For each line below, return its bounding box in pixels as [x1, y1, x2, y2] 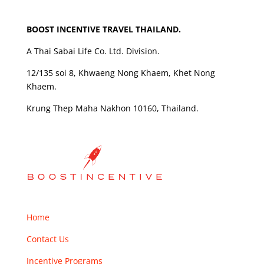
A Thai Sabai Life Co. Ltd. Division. [26, 45, 160, 57]
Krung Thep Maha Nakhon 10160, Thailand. [26, 103, 199, 114]
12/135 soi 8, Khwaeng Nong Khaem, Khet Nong [26, 67, 215, 79]
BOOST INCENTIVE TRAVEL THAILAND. [26, 24, 181, 35]
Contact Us [26, 233, 69, 245]
